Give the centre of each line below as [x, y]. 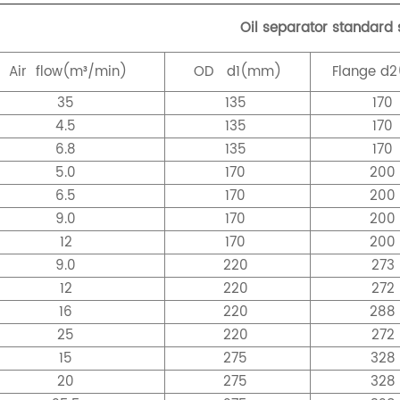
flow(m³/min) [82, 71]
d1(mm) [254, 71]
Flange [354, 71]
